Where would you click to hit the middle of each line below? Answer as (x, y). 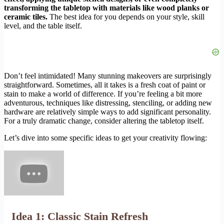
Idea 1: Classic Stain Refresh (80, 216)
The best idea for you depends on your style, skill (126, 17)
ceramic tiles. (26, 17)
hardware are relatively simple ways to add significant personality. (107, 112)
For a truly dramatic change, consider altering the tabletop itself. (104, 121)
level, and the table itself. (43, 26)
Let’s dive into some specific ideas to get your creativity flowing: (105, 138)
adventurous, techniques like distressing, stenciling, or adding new (108, 103)
